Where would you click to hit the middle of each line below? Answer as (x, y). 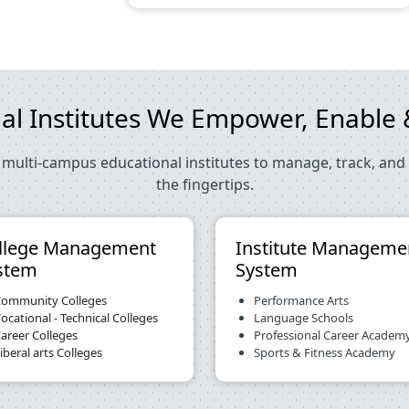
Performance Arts (301, 300)
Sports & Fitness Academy (325, 352)
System (267, 270)
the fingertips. (204, 184)
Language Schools (304, 318)
